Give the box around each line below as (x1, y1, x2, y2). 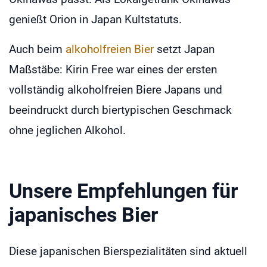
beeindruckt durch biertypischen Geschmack (9, 103, 232, 117)
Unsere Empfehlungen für (9, 178, 238, 203)
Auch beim (9, 42, 66, 56)
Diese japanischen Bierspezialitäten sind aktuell (9, 244, 247, 258)
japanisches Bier (9, 202, 158, 226)
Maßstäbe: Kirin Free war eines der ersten (9, 62, 217, 76)
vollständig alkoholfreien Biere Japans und (9, 82, 222, 97)
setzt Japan (154, 42, 215, 56)
